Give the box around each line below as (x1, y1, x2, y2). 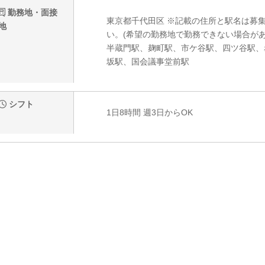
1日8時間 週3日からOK (106, 108, 193, 118)
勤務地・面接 (5, 8, 57, 18)
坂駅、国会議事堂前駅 (106, 57, 189, 67)
